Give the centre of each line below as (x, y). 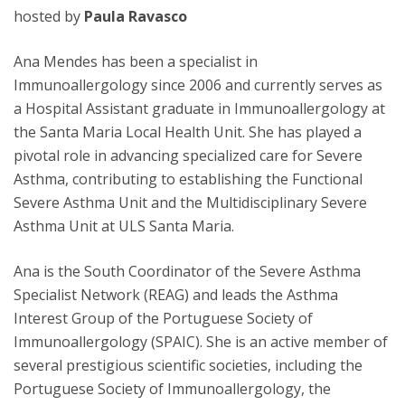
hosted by (49, 16)
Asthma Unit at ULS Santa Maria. (124, 226)
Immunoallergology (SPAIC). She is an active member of (201, 342)
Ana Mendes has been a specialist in (136, 61)
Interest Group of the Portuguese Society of (163, 318)
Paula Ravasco (136, 16)
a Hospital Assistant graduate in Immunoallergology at (199, 108)
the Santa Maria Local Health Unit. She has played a (188, 132)
